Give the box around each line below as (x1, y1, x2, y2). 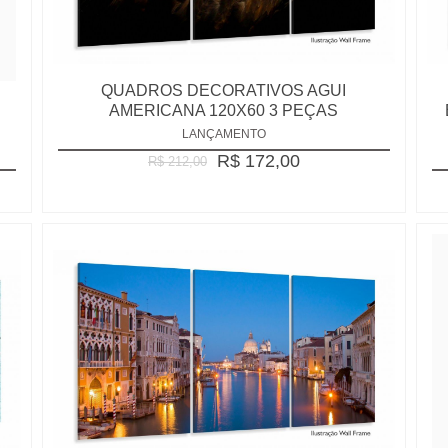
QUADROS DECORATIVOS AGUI (101, 81, 347, 99)
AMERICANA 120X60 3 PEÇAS (109, 101, 339, 119)
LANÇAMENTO (181, 127, 266, 142)
